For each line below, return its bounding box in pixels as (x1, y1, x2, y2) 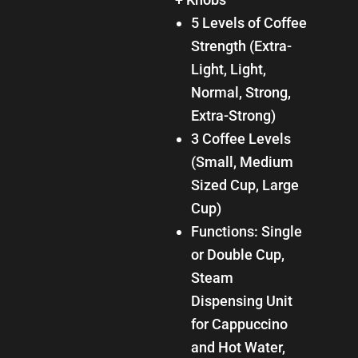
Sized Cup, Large (190, 176, 299, 193)
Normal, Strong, (190, 83, 291, 101)
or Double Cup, (190, 245, 284, 263)
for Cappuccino (190, 315, 288, 332)
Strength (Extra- (190, 37, 292, 54)
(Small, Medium (190, 153, 293, 170)
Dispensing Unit (190, 292, 292, 309)
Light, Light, (190, 60, 266, 78)
